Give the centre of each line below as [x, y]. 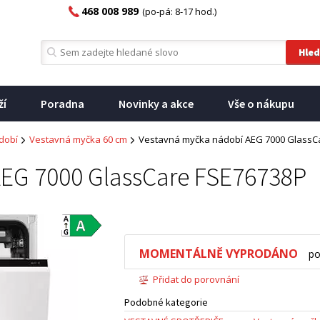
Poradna [62, 104]
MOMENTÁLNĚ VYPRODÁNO [219, 254]
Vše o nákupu [261, 104]
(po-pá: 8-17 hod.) [179, 11]
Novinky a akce [156, 104]
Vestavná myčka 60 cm [78, 139]
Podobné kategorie [166, 302]
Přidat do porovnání [196, 279]
